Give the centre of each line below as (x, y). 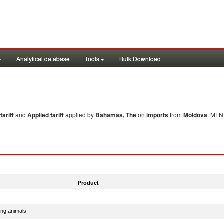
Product (88, 183)
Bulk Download (140, 59)
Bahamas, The (116, 115)
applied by (80, 115)
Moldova (195, 115)
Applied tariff (46, 115)
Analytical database (43, 59)
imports (157, 115)
